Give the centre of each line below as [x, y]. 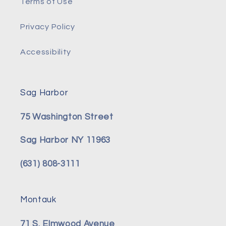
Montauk [38, 200]
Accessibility [46, 52]
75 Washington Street [67, 117]
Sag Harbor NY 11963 [66, 140]
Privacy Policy [48, 26]
